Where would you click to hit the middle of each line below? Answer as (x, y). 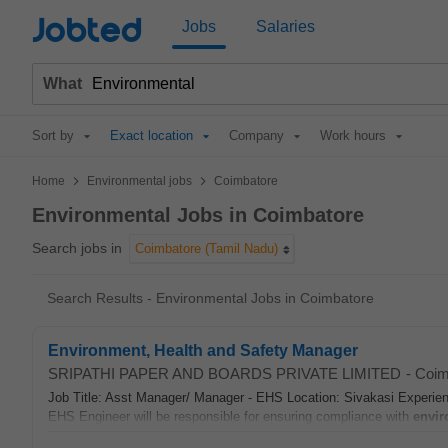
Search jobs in (77, 248)
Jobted (87, 31)
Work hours (353, 135)
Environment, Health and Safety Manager (203, 350)
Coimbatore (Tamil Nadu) (206, 248)
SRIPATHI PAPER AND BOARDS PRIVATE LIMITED (224, 373)
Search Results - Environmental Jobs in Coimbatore (210, 298)
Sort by (53, 135)
